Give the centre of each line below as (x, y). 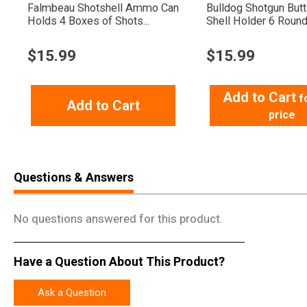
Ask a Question (72, 293)
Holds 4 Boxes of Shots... (88, 21)
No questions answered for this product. (118, 219)
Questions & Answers (74, 177)
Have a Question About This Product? (119, 261)
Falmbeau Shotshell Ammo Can (103, 8)
